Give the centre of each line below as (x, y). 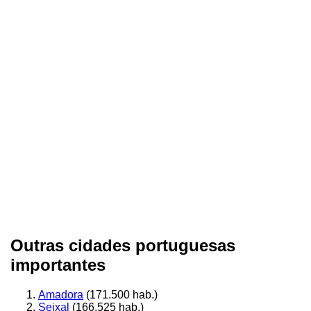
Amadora (61, 294)
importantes (58, 264)
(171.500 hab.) (120, 294)
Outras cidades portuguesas (123, 245)
